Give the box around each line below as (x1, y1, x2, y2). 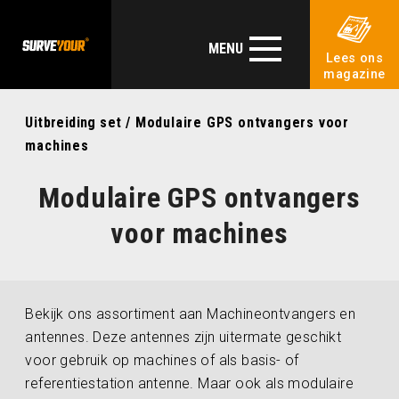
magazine (323, 67, 386, 82)
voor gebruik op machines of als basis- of (25, 352, 299, 369)
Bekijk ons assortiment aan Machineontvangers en (25, 305, 356, 322)
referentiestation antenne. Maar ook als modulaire (25, 375, 354, 392)
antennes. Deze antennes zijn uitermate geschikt (25, 329, 342, 346)
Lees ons (325, 51, 384, 66)
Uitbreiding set (25, 114, 122, 131)
